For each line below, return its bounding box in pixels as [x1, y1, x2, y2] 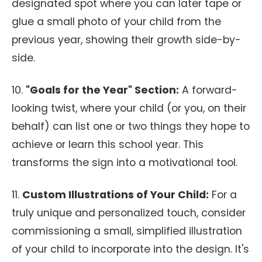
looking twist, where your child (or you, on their [12, 101, 246, 115]
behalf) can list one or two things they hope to [12, 119, 250, 133]
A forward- [179, 83, 237, 97]
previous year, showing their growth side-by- [12, 33, 241, 47]
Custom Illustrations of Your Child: [22, 188, 209, 202]
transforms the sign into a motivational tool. [12, 156, 237, 170]
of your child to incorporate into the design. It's [12, 242, 249, 256]
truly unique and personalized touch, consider [12, 206, 246, 220]
